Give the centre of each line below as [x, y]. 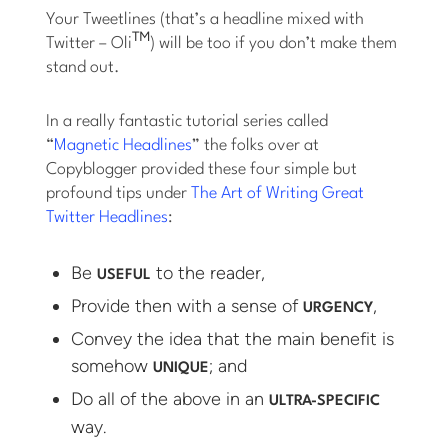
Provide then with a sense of [187, 306]
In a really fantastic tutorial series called [187, 122]
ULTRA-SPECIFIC [325, 402]
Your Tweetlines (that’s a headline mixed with [205, 20]
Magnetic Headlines [123, 146]
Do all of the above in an [170, 399]
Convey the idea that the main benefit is [233, 339]
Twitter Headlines [107, 218]
